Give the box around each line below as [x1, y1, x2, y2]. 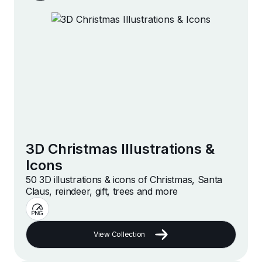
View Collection [93, 230, 146, 239]
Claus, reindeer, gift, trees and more [26, 185, 178, 198]
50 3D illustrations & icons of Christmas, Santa [26, 174, 222, 186]
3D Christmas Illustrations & [26, 140, 215, 158]
